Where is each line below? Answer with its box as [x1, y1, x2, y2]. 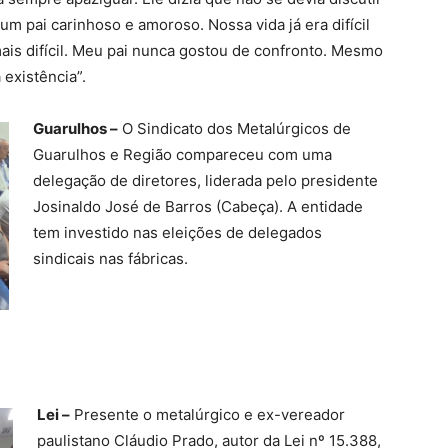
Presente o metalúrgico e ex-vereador [70, 405, 345, 425]
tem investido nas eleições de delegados [33, 223, 322, 243]
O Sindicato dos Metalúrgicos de [118, 119, 351, 139]
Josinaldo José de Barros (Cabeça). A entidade [33, 197, 363, 217]
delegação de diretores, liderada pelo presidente [33, 171, 378, 191]
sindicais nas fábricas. [33, 249, 188, 269]
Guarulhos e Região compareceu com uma [33, 145, 332, 165]
